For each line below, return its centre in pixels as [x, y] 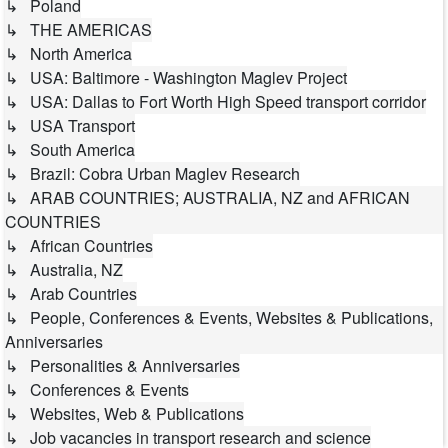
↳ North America [68, 53]
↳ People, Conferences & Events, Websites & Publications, [219, 317]
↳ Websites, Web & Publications [124, 413]
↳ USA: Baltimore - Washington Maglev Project [176, 77]
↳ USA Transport [70, 125]
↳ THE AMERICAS [78, 29]
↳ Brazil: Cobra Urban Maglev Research [152, 173]
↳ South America [70, 149]
